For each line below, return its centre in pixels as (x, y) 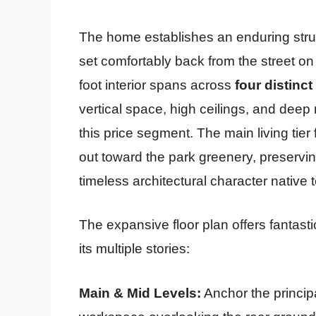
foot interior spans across (157, 85)
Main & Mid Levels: (140, 293)
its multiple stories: (134, 249)
